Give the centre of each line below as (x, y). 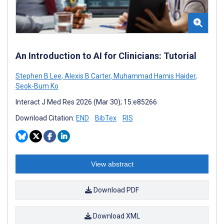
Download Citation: (46, 118)
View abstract (112, 164)
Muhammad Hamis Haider (154, 76)
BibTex (106, 118)
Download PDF (115, 190)
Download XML (115, 216)
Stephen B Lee (38, 76)
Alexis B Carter (87, 76)
